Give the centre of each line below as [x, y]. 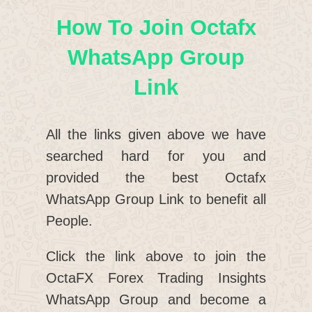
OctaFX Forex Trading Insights [156, 278]
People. [69, 221]
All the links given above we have [156, 135]
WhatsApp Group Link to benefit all [156, 200]
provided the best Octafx [156, 178]
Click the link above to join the [156, 257]
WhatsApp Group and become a [156, 300]
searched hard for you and [156, 156]
